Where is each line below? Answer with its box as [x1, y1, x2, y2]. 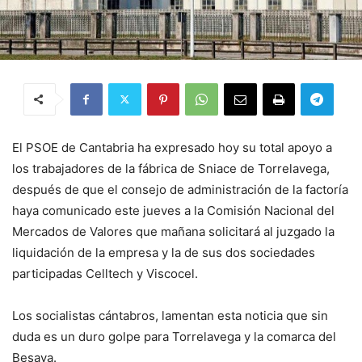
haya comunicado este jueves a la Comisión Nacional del [12, 202, 335, 218]
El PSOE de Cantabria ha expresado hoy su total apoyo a [12, 139, 332, 155]
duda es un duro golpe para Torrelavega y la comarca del [12, 328, 336, 344]
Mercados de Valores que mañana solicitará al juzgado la [12, 223, 335, 239]
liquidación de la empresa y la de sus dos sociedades [12, 244, 315, 260]
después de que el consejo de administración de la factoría [12, 181, 348, 197]
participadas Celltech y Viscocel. [12, 265, 198, 281]
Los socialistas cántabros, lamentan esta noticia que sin [12, 307, 328, 323]
